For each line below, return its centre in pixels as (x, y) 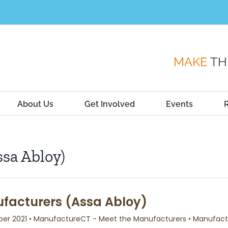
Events (179, 104)
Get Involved (110, 104)
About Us (35, 104)
